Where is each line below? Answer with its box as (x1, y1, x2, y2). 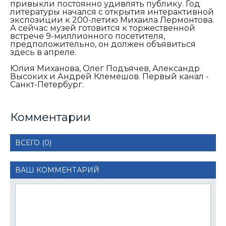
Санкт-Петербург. (10, 79, 84, 89)
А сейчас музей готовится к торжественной (10, 23, 195, 33)
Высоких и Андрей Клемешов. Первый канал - (10, 71, 209, 81)
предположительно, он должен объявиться (10, 39, 196, 49)
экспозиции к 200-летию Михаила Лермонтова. (10, 15, 214, 25)
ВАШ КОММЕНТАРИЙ (15, 165, 99, 175)
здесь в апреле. (10, 47, 76, 57)
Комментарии (10, 110, 91, 124)
